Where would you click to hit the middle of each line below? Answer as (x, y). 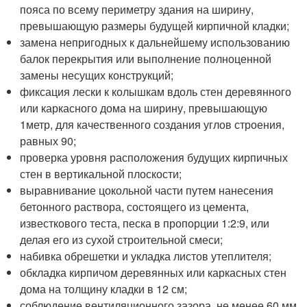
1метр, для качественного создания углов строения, (152, 124)
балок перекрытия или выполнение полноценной (146, 59)
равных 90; (48, 141)
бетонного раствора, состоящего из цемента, (135, 207)
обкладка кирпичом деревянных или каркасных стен (153, 272)
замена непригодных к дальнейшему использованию (155, 42)
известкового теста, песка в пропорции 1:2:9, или (145, 223)
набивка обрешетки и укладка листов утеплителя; (146, 256)
